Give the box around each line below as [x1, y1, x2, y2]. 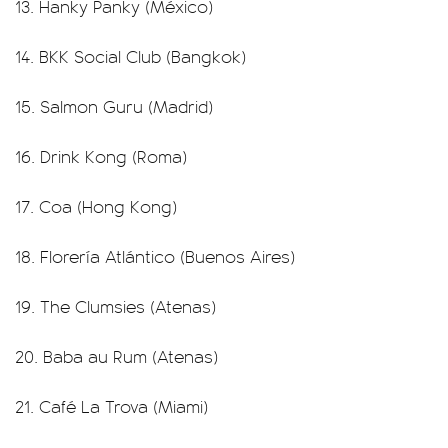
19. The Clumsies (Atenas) [15, 294, 216, 318]
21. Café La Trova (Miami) [15, 394, 208, 418]
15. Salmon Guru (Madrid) [15, 94, 213, 118]
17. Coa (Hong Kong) [15, 194, 177, 218]
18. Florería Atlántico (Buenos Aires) [15, 244, 295, 268]
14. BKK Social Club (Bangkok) [15, 44, 246, 68]
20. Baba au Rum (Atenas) [15, 344, 218, 368]
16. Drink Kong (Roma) [15, 144, 187, 168]
